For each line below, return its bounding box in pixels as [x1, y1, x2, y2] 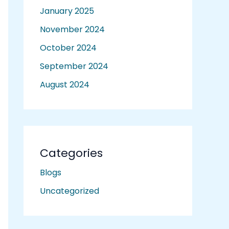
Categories [40, 145, 103, 162]
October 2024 [40, 42, 97, 54]
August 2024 [40, 79, 89, 91]
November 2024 [40, 24, 105, 36]
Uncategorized [40, 185, 99, 197]
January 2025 [40, 5, 94, 17]
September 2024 [40, 60, 108, 73]
